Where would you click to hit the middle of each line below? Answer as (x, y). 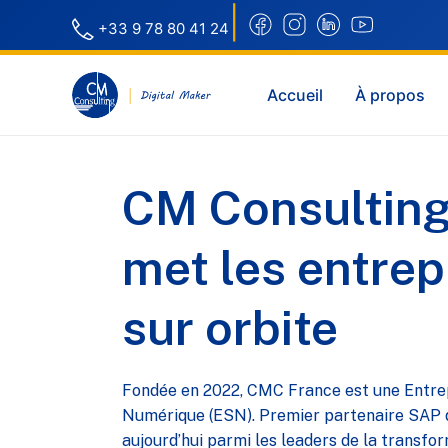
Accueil (295, 95)
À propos (390, 95)
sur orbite (230, 327)
